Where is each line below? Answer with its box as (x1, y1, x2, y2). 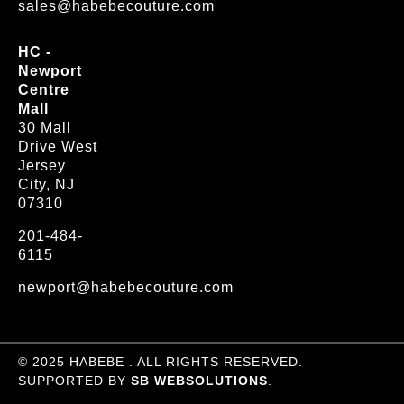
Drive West (18, 138, 97, 154)
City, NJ (18, 176, 75, 192)
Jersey (18, 157, 66, 173)
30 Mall (18, 119, 71, 135)
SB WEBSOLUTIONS (131, 372, 268, 388)
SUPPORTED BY (18, 372, 126, 388)
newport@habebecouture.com (18, 279, 234, 295)
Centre (18, 81, 69, 97)
